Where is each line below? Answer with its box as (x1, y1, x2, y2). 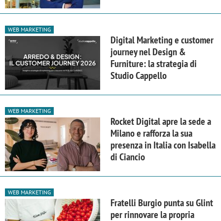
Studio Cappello (110, 69, 167, 82)
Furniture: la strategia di (110, 57, 197, 70)
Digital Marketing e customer (110, 33, 214, 46)
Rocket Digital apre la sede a (110, 114, 211, 128)
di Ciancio (110, 150, 145, 163)
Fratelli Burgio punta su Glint (110, 196, 213, 209)
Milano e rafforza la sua (110, 126, 192, 140)
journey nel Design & (110, 45, 185, 58)
